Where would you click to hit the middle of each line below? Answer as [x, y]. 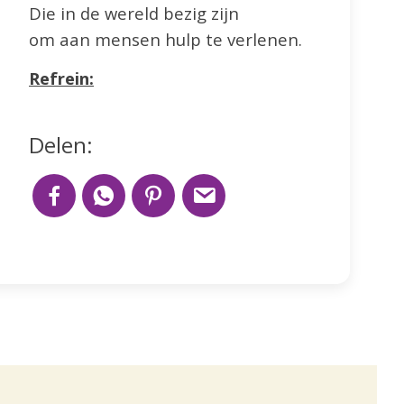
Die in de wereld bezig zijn [134, 14]
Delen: [61, 144]
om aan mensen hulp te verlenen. [165, 40]
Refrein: [61, 78]
